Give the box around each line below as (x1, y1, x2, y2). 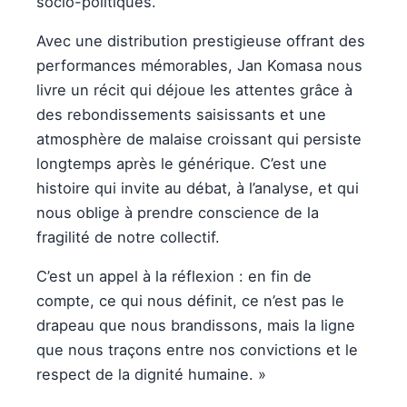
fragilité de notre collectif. (36, 227, 220, 246)
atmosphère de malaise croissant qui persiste (36, 129, 362, 148)
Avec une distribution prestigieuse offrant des (36, 31, 365, 50)
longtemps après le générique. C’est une (36, 154, 327, 173)
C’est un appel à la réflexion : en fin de (36, 266, 312, 285)
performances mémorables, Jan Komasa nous (36, 55, 362, 74)
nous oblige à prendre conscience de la (36, 203, 319, 222)
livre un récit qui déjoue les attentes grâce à (36, 80, 352, 99)
